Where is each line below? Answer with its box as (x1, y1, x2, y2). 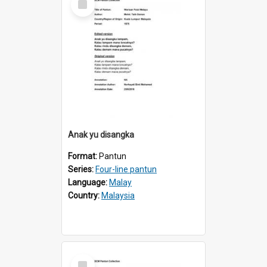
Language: (68, 177, 109, 187)
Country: (68, 190, 101, 200)
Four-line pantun (95, 164, 157, 174)
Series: (68, 164, 95, 174)
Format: (68, 151, 99, 161)
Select (73, 253, 99, 264)
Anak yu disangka (68, 129, 134, 139)
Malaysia (101, 190, 135, 200)
